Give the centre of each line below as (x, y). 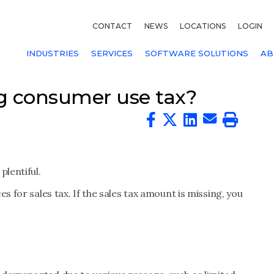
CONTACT (112, 26)
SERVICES (112, 53)
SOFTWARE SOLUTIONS (197, 53)
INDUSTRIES (53, 53)
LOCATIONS (203, 26)
